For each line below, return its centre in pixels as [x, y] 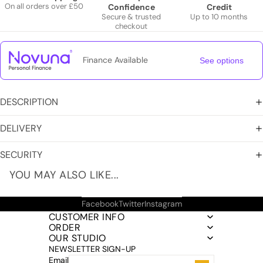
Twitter [131, 204]
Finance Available [115, 60]
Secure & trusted [131, 16]
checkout [131, 26]
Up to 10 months [219, 16]
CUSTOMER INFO [87, 217]
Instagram [163, 204]
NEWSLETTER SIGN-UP [92, 249]
